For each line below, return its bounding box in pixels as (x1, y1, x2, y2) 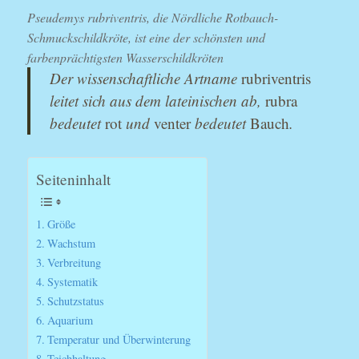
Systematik (47, 273, 99, 289)
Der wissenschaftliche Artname (50, 67, 242, 88)
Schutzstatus (47, 292, 105, 309)
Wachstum (47, 235, 96, 251)
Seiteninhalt (36, 168, 111, 189)
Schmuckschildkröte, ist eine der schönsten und (27, 28, 266, 46)
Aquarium (47, 312, 94, 328)
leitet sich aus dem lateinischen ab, (50, 90, 266, 111)
